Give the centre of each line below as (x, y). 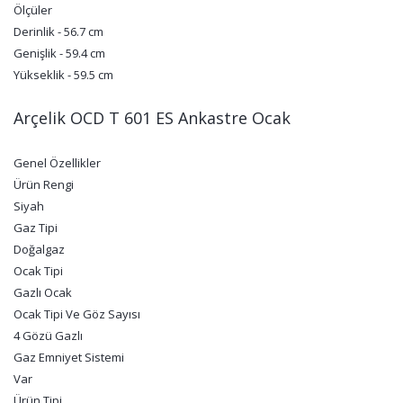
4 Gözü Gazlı (48, 336)
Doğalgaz (39, 249)
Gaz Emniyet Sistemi (69, 357)
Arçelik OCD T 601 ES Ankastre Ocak (152, 118)
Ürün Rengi (44, 184)
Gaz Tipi (36, 228)
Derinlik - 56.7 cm (58, 31)
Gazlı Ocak (43, 292)
